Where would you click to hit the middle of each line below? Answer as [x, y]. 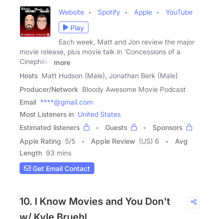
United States [99, 114]
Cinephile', [36, 62]
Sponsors [167, 128]
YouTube [179, 12]
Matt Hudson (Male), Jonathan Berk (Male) [110, 76]
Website [71, 12]
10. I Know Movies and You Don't [95, 202]
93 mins [59, 153]
